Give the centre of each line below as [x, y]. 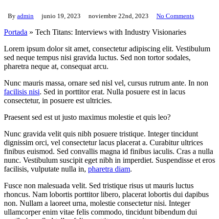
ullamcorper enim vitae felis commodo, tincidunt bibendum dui [100, 212]
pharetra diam [109, 169]
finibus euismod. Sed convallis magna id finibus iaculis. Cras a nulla [109, 151]
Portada [16, 32]
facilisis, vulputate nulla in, [46, 169]
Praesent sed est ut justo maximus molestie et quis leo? [87, 117]
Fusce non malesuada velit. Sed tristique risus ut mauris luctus [99, 185]
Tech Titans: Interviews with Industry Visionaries [111, 32]
